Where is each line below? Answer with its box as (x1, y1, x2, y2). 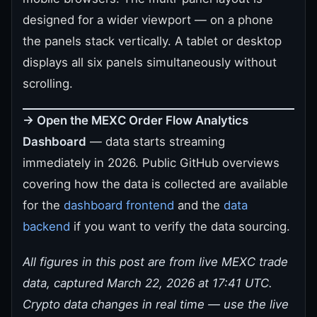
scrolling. (23, 76, 73, 91)
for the (23, 197, 64, 212)
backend (23, 219, 70, 234)
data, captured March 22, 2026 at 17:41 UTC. (23, 275, 272, 290)
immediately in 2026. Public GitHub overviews (23, 155, 279, 170)
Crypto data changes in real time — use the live (23, 296, 289, 311)
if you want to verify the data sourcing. (70, 219, 290, 234)
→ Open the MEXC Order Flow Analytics (23, 113, 248, 127)
